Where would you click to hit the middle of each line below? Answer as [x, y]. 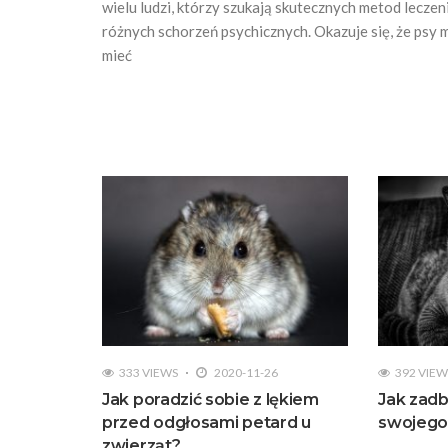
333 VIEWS [148, 373]
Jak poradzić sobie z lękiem [210, 400]
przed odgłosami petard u [206, 423]
